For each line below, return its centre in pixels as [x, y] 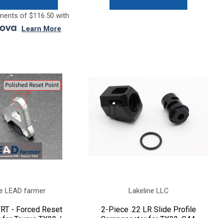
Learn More [42, 28]
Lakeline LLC [148, 191]
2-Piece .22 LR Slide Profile [148, 209]
